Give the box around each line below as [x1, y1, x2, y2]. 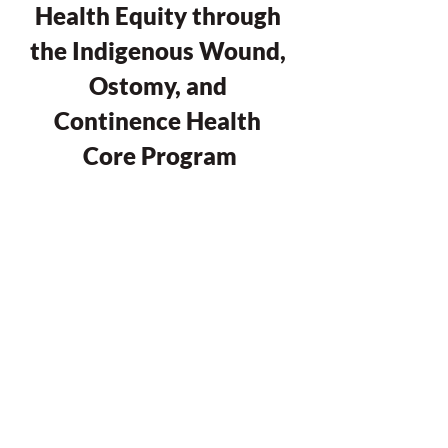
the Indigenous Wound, [29, 36, 291, 65]
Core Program [83, 141, 237, 170]
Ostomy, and [88, 71, 232, 100]
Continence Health [54, 106, 266, 135]
